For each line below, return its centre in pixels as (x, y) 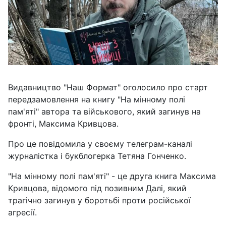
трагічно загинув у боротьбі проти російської (99, 200)
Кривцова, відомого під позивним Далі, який (97, 188)
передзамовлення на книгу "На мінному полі (97, 99)
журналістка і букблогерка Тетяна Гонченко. (97, 156)
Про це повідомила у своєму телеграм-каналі (100, 144)
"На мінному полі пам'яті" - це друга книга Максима (112, 176)
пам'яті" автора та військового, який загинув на (104, 111)
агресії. (22, 212)
